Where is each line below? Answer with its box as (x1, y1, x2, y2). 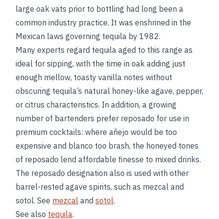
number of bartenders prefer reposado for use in (16, 113, 189, 123)
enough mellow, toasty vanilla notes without (16, 72, 172, 82)
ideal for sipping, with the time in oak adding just (16, 59, 185, 68)
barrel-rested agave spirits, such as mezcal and (16, 182, 184, 192)
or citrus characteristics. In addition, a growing (16, 100, 176, 109)
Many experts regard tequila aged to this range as (16, 45, 193, 55)
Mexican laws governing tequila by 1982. (16, 31, 160, 41)
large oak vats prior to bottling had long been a (16, 4, 183, 14)
